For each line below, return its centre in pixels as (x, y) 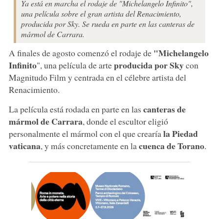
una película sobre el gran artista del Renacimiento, (101, 13)
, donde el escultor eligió (125, 121)
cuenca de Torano (171, 145)
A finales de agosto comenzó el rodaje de (81, 53)
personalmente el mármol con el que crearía (86, 133)
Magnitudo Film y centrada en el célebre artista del (97, 77)
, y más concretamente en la (89, 145)
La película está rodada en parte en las (76, 109)
